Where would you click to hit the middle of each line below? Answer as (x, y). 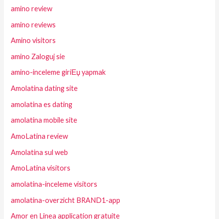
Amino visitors (33, 41)
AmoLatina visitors (41, 168)
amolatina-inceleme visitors (54, 184)
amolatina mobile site (44, 120)
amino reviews (33, 24)
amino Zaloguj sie (38, 56)
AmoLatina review (40, 136)
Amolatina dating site (44, 88)
